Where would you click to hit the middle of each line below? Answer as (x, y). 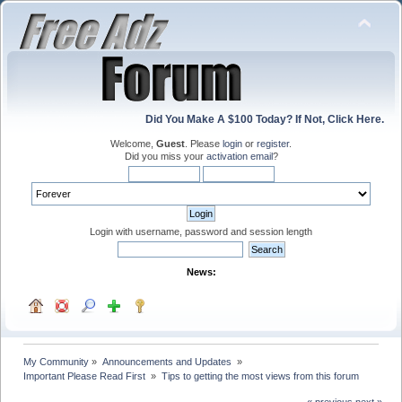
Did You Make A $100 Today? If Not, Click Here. (265, 119)
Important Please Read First (86, 376)
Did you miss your (165, 156)
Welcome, (133, 144)
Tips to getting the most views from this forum (260, 376)
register (273, 144)
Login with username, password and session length (201, 232)
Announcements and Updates (168, 361)
